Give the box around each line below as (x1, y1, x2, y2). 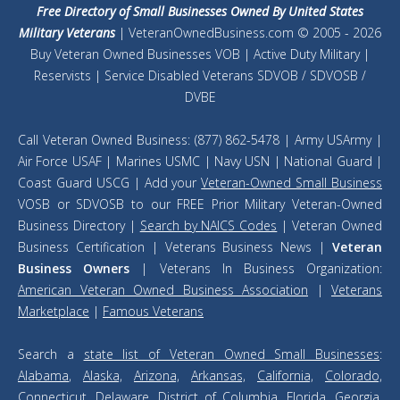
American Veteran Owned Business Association (18, 281, 308, 299)
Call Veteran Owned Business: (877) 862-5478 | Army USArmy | (18, 131, 382, 149)
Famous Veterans (103, 303, 204, 321)
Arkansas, (191, 367, 246, 385)
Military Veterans (19, 24, 119, 42)
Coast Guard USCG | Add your (18, 174, 202, 192)
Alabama (18, 367, 69, 385)
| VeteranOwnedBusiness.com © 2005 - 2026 (119, 24, 381, 42)
